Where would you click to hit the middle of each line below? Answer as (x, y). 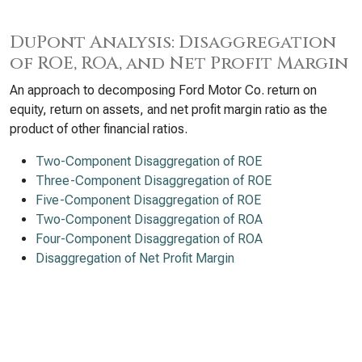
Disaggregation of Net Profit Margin (135, 258)
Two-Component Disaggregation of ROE (149, 161)
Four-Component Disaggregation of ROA (149, 239)
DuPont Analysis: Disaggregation (173, 42)
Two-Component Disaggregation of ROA (149, 219)
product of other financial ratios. (99, 129)
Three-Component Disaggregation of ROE (154, 181)
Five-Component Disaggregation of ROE (148, 200)
